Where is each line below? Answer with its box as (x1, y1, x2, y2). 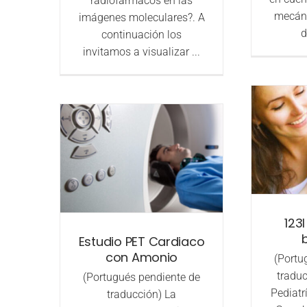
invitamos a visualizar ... (83, 45, 201, 59)
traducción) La (107, 288, 177, 302)
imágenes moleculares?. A (78, 11, 205, 25)
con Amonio (105, 249, 178, 267)
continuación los (101, 28, 182, 42)
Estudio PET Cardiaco (78, 233, 205, 251)
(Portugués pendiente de (83, 271, 201, 284)
